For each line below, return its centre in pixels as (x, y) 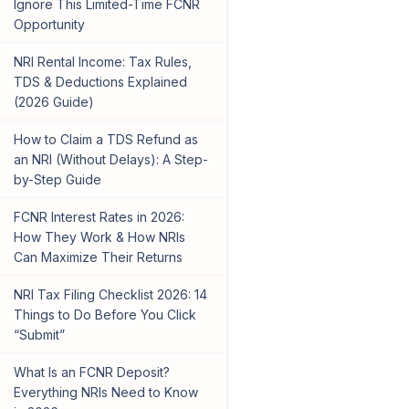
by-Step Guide (57, 180)
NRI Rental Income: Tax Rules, (102, 62)
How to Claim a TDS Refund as (105, 140)
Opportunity (49, 25)
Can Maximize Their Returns (98, 257)
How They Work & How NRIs (99, 237)
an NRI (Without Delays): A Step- (110, 160)
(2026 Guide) (53, 102)
